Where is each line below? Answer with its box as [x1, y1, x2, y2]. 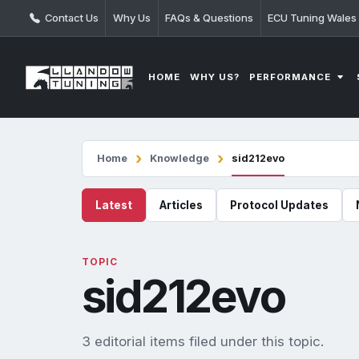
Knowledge [150, 152, 209, 165]
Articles [159, 199, 203, 212]
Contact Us [42, 11, 99, 24]
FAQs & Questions [165, 11, 254, 25]
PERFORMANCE [249, 71, 335, 83]
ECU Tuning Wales [268, 11, 357, 25]
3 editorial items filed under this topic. [82, 333, 324, 350]
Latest [95, 199, 132, 212]
